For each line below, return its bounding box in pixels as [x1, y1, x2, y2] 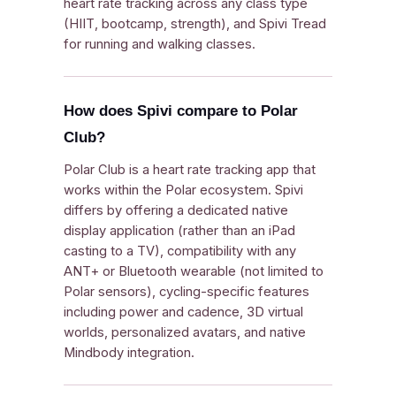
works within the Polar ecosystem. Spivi [64, 182, 303, 198]
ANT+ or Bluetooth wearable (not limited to [64, 263, 324, 279]
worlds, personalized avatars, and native [64, 324, 306, 340]
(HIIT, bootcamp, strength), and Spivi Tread [64, 16, 326, 32]
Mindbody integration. [64, 345, 194, 361]
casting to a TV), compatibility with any [64, 243, 296, 259]
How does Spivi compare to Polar [64, 103, 298, 119]
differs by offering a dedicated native [64, 202, 288, 218]
